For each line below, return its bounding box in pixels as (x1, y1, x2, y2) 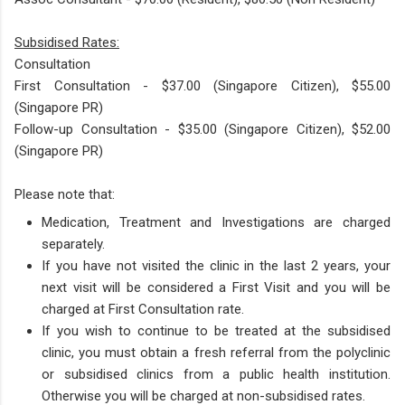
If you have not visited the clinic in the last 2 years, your (42, 258, 391, 275)
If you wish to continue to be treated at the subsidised (42, 323, 391, 340)
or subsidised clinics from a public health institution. (42, 366, 391, 383)
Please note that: (14, 185, 115, 202)
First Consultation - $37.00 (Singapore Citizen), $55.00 (14, 77, 391, 94)
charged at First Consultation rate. (42, 301, 244, 318)
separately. (42, 236, 105, 253)
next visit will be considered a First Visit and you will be (42, 279, 391, 297)
